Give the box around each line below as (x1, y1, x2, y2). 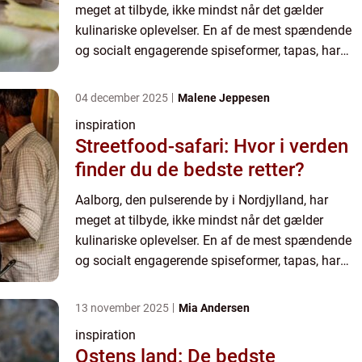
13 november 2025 (75, 301, 171, 315)
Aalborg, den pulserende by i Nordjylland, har (75, 192, 328, 208)
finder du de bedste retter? (75, 158, 305, 182)
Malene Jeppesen (178, 91, 270, 105)
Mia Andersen (179, 301, 250, 315)
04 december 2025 (75, 91, 170, 105)
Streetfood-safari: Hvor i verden (75, 135, 348, 158)
